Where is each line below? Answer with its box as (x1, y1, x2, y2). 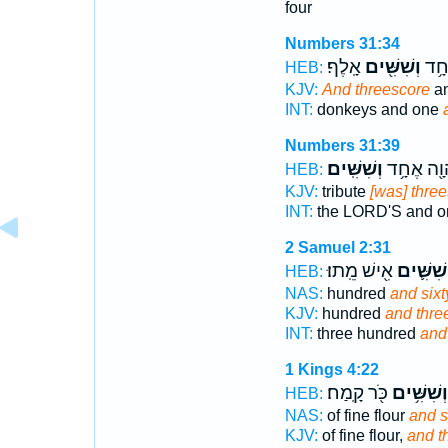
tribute (317, 183, 370, 200)
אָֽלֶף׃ (326, 56, 361, 78)
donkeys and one (312, 101, 443, 118)
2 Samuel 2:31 (284, 239, 391, 256)
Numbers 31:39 (284, 137, 400, 154)
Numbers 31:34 (284, 35, 400, 52)
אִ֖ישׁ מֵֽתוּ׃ (326, 260, 393, 282)
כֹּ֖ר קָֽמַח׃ (326, 382, 388, 404)
